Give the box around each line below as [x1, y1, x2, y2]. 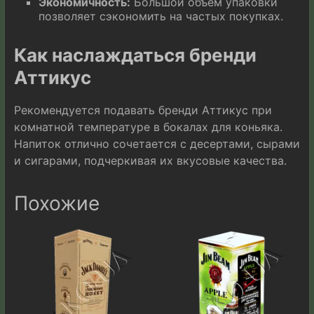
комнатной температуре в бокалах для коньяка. [13, 119, 282, 134]
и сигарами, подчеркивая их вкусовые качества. [13, 153, 287, 168]
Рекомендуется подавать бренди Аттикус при [13, 102, 272, 117]
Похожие [13, 191, 100, 215]
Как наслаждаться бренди [13, 43, 257, 66]
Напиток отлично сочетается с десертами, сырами [13, 136, 300, 151]
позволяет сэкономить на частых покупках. [38, 8, 283, 23]
